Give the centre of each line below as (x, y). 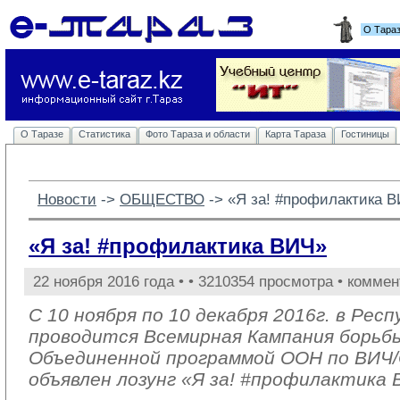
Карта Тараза (296, 134)
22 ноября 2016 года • (111, 281)
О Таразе (42, 134)
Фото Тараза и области (198, 134)
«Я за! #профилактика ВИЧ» (178, 246)
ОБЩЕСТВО (162, 199)
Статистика (104, 134)
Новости (67, 199)
